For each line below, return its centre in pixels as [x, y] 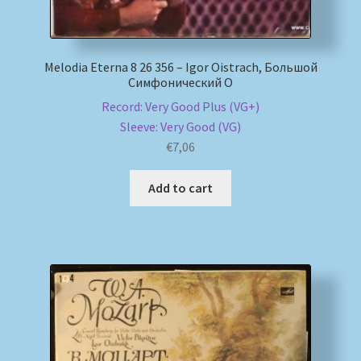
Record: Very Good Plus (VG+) [180, 107]
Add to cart [180, 188]
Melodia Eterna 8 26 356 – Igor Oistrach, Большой [180, 66]
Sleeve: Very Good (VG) [180, 127]
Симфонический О [180, 82]
